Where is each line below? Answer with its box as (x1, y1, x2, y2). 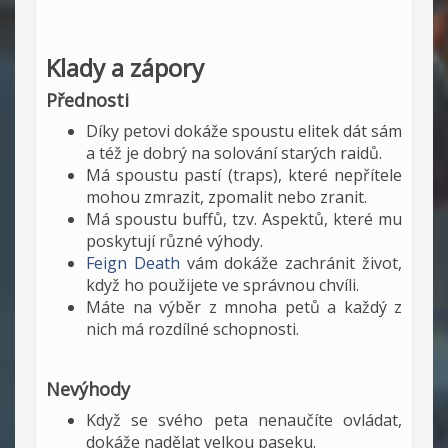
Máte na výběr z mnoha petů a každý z (86, 296, 402, 318)
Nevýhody (46, 377, 130, 401)
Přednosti (46, 88, 129, 112)
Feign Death (86, 252, 180, 274)
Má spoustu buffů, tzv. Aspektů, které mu (86, 208, 402, 230)
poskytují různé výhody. (86, 230, 263, 252)
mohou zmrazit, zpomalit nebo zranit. (86, 186, 367, 208)
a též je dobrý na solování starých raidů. (86, 142, 382, 164)
